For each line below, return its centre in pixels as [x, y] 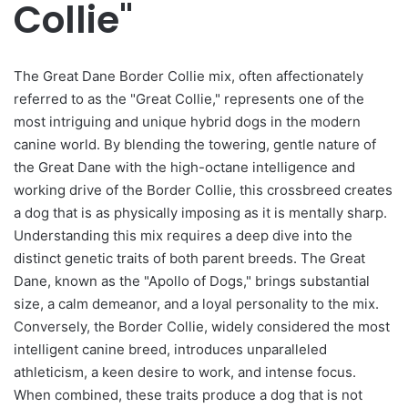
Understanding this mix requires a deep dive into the [183, 235]
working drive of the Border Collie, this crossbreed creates [203, 189]
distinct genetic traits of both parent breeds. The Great [189, 258]
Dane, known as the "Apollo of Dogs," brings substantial [192, 280]
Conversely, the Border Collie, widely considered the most [202, 326]
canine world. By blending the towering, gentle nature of [195, 144]
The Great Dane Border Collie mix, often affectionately [189, 76]
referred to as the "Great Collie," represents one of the [189, 98]
